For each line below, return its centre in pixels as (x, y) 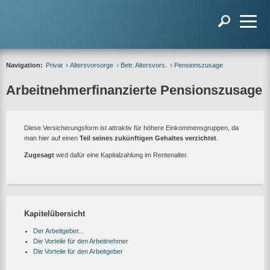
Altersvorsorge (92, 65)
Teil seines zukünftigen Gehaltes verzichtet (148, 138)
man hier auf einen (52, 138)
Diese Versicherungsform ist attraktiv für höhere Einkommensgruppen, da (131, 128)
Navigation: (24, 65)
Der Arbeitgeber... (58, 231)
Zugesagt (39, 155)
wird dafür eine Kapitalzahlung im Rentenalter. (121, 155)
